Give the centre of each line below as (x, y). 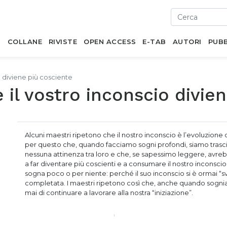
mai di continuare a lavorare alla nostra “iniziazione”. (109, 193)
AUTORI (187, 42)
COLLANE (25, 42)
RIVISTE (63, 42)
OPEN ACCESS (110, 42)
